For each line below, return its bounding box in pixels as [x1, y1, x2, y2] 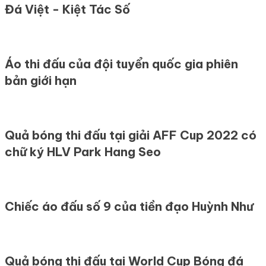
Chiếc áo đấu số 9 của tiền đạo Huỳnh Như [5, 198, 254, 214]
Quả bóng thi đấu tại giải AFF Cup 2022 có [5, 127, 256, 142]
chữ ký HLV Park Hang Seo [5, 144, 161, 159]
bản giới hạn [5, 72, 77, 88]
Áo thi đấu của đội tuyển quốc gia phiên [5, 56, 238, 71]
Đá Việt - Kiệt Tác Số [5, 1, 130, 17]
